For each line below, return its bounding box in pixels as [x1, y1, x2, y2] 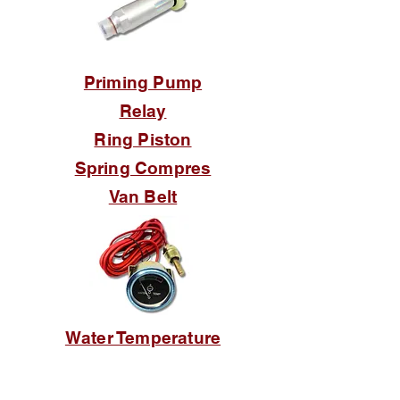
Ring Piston [94, 129, 192, 149]
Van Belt [108, 187, 178, 206]
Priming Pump [83, 72, 203, 92]
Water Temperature [64, 328, 221, 347]
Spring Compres [74, 158, 212, 178]
